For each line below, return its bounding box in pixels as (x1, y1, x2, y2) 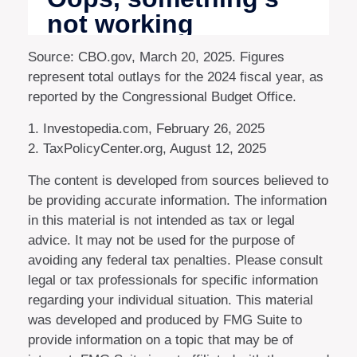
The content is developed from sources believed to (28, 172, 328, 188)
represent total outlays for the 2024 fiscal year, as (28, 69, 324, 84)
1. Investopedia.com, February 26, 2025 (28, 120, 265, 136)
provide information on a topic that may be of (28, 331, 293, 347)
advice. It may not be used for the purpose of (28, 232, 295, 248)
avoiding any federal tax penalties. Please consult (28, 252, 323, 268)
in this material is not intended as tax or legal (28, 212, 295, 228)
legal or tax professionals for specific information (28, 272, 318, 288)
